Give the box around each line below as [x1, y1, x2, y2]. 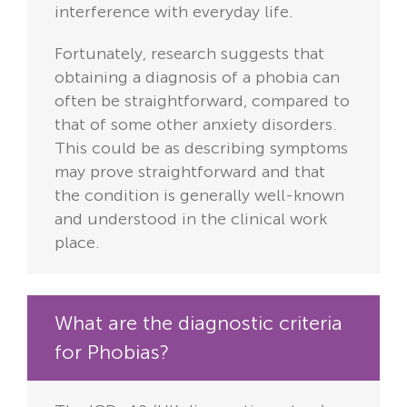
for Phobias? [55, 340, 169, 365]
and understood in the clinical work [55, 209, 327, 230]
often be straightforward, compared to [55, 91, 350, 112]
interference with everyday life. [55, 2, 293, 23]
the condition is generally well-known [55, 185, 344, 206]
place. [55, 233, 100, 253]
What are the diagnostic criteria [55, 311, 342, 336]
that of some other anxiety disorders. [55, 114, 337, 135]
